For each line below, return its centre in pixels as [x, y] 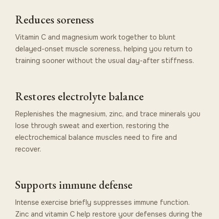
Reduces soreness [55, 19]
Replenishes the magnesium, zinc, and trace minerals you [108, 114]
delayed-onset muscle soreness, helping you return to [104, 49]
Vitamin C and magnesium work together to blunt [96, 37]
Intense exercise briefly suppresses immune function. [103, 202]
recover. [28, 149]
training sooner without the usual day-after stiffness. [105, 60]
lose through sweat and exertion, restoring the [92, 125]
